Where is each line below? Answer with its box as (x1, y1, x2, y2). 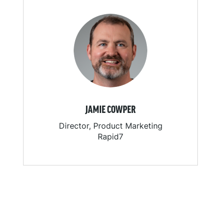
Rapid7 (98, 132, 123, 142)
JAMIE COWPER (85, 105, 136, 115)
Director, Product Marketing (58, 121, 163, 131)
